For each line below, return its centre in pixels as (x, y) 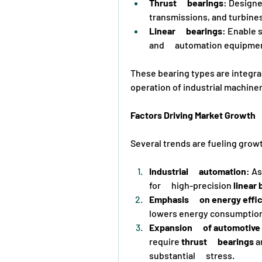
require (165, 241)
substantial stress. (192, 255)
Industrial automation (198, 171)
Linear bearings (186, 30)
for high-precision (191, 185)
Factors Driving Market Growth (193, 115)
